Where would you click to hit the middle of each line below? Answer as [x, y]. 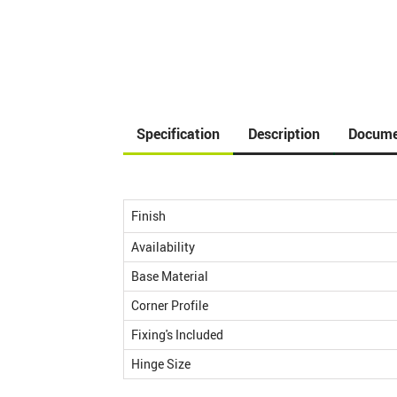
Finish [148, 216]
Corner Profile [170, 305]
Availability [163, 247]
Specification [178, 134]
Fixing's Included [177, 335]
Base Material [170, 276]
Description [284, 134]
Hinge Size [161, 364]
